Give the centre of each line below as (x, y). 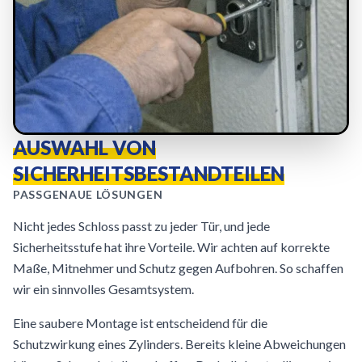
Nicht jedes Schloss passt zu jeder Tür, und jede (141, 226)
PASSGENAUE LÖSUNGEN (88, 194)
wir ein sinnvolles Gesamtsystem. (103, 289)
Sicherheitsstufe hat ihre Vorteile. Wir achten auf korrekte (171, 247)
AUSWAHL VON (84, 147)
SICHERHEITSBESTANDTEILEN (149, 173)
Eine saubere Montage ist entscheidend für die (140, 323)
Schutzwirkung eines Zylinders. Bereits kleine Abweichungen (179, 344)
